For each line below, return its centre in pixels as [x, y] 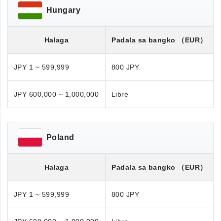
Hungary [64, 10]
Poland [60, 137]
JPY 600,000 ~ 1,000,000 [56, 94]
